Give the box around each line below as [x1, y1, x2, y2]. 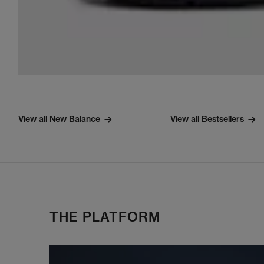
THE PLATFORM [49, 209, 161, 226]
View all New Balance [18, 114, 100, 125]
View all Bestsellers [170, 114, 244, 125]
